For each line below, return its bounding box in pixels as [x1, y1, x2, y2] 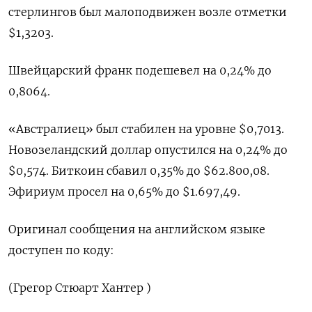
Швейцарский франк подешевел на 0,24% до [8, 63, 272, 78]
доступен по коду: [8, 243, 114, 258]
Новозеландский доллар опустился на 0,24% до [8, 143, 288, 157]
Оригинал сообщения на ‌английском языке [8, 222, 265, 237]
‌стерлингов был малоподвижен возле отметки [8, 5, 287, 19]
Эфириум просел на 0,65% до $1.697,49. [8, 185, 240, 199]
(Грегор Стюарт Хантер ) [8, 281, 151, 295]
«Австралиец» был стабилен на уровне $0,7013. [8, 122, 284, 136]
